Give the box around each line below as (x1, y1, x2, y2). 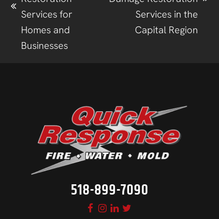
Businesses (21, 39, 68, 52)
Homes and (21, 23, 70, 37)
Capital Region (134, 23, 198, 37)
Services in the (135, 8, 198, 21)
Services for (21, 8, 73, 21)
